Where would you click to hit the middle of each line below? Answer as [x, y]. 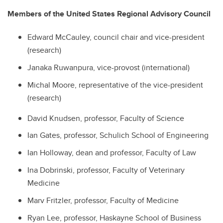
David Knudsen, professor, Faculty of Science [106, 118]
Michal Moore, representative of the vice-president [115, 85]
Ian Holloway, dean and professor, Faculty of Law [112, 153]
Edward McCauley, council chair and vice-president [116, 37]
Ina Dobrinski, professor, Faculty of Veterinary [106, 170]
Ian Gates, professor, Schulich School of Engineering [118, 135]
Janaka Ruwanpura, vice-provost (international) [109, 67]
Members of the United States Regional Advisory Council [109, 14]
